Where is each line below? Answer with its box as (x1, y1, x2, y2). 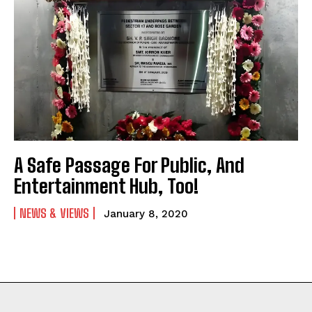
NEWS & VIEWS (19, 205, 89, 221)
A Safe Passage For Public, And (14, 153, 244, 178)
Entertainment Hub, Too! (14, 174, 198, 198)
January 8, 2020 (104, 208, 188, 221)
